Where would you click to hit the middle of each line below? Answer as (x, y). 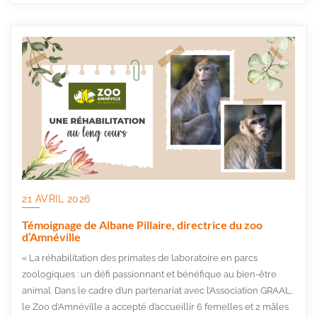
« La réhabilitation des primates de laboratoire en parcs (140, 258)
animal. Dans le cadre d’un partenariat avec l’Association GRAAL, (157, 290)
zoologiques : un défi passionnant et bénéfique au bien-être (149, 274)
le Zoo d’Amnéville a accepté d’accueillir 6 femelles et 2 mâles (155, 306)
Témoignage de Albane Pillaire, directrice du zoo (142, 224)
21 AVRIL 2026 (56, 198)
